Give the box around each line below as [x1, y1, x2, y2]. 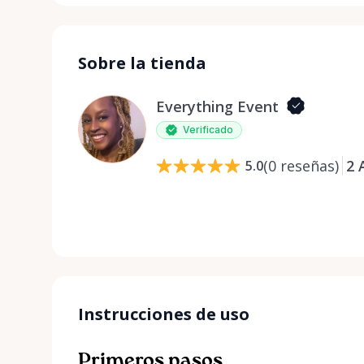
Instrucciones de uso [78, 302, 249, 325]
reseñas [280, 155, 335, 175]
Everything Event [156, 96, 279, 116]
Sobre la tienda [78, 51, 206, 74]
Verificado [183, 123, 233, 136]
